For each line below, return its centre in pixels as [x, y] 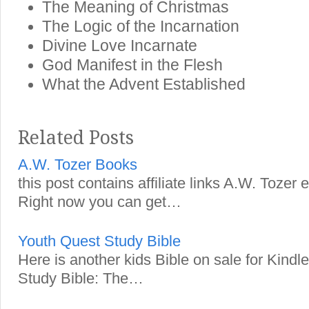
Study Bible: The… [81, 278]
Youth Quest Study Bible [99, 241]
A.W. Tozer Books [78, 165]
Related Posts [76, 138]
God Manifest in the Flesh [132, 65]
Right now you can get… [100, 202]
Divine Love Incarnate [120, 46]
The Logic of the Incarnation [141, 27]
